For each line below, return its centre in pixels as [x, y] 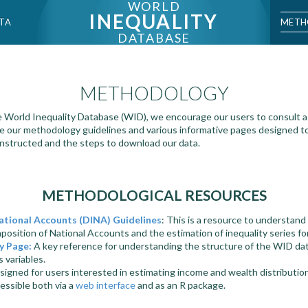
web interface [106, 285]
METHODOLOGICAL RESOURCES [154, 195]
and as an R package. [180, 285]
